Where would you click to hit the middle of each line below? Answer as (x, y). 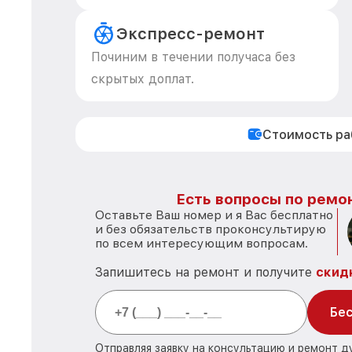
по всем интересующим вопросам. (202, 243)
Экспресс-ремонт (191, 34)
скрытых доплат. (143, 79)
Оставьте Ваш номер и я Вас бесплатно (214, 215)
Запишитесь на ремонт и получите (205, 272)
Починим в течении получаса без (193, 57)
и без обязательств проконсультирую (211, 229)
